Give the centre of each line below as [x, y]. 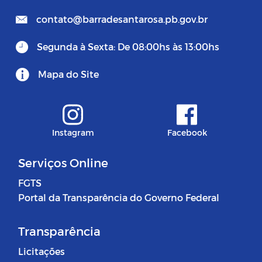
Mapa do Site [68, 74]
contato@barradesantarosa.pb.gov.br [122, 19]
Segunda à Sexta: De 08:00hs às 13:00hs [128, 46]
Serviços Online [63, 162]
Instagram [73, 132]
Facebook [187, 132]
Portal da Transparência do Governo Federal [119, 197]
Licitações [42, 251]
